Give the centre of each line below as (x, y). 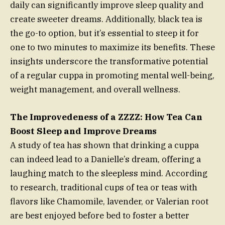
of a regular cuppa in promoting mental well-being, (112, 76)
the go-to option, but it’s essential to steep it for (104, 33)
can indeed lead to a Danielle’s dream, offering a (105, 159)
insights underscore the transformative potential (109, 62)
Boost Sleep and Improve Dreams (83, 131)
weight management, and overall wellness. (95, 90)
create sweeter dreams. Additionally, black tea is (106, 19)
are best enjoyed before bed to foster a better (100, 215)
